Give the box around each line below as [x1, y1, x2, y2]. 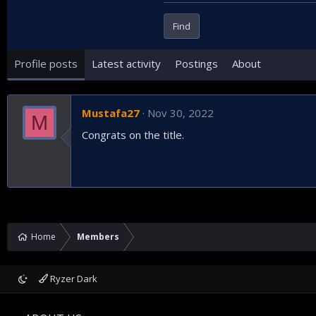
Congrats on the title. [82, 128, 184, 142]
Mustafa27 [82, 106, 140, 121]
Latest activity [92, 56, 161, 71]
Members [77, 231, 119, 243]
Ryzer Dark [48, 272, 98, 286]
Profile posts [14, 56, 78, 71]
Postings [175, 56, 218, 71]
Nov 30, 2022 [147, 106, 214, 121]
